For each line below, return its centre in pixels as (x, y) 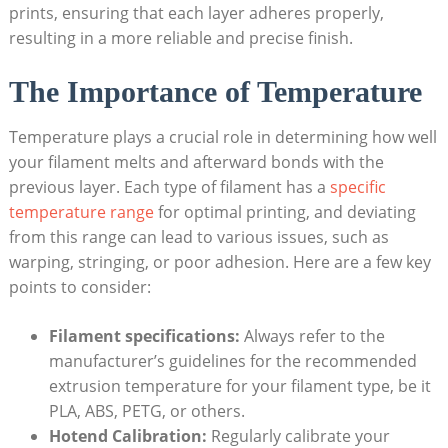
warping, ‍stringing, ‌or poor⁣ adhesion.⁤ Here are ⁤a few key (219, 261)
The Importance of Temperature (215, 91)
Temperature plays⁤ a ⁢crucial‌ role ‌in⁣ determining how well (222, 136)
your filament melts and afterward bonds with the (196, 161)
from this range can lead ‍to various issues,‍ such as (198, 236)
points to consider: (79, 286)
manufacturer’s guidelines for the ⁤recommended (232, 360)
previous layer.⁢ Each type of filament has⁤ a (169, 186)
